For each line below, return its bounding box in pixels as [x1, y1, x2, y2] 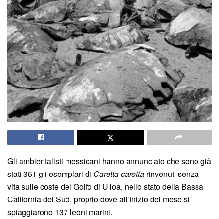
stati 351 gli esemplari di [7, 168, 93, 179]
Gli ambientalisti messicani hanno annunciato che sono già [7, 155, 211, 167]
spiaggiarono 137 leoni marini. [7, 206, 112, 218]
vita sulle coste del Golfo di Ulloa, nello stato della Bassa [7, 180, 203, 192]
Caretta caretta [93, 168, 144, 179]
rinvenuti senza [144, 168, 199, 179]
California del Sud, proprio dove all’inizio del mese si [7, 193, 190, 205]
